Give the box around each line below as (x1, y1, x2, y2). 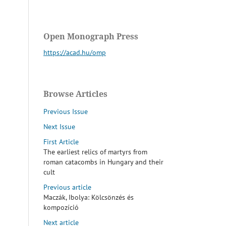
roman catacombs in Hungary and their (43, 157, 163, 167)
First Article (43, 137, 79, 147)
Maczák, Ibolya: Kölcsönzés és (43, 193, 134, 202)
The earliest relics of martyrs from (43, 147, 147, 157)
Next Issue (43, 122, 75, 132)
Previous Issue (43, 107, 88, 117)
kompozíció (43, 203, 79, 212)
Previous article (43, 183, 91, 192)
